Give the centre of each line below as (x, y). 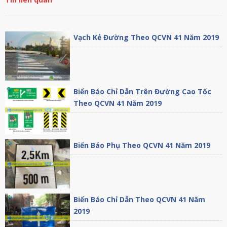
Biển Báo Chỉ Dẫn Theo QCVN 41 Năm (140, 199)
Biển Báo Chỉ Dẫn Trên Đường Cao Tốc (143, 91)
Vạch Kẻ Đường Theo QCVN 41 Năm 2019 (146, 37)
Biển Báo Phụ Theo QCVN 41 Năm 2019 (142, 145)
